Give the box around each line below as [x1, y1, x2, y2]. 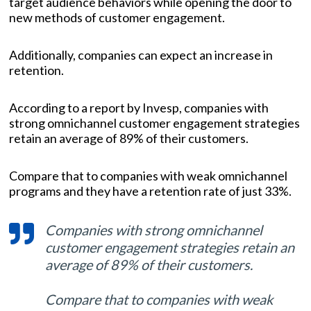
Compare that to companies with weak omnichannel [9, 168, 287, 184]
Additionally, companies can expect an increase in [9, 47, 273, 63]
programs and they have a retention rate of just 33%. [9, 183, 292, 199]
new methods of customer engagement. [9, 10, 225, 26]
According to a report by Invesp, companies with [9, 100, 269, 116]
